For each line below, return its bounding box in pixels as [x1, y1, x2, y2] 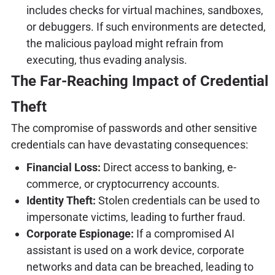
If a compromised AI [133, 227, 234, 240]
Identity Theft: [26, 193, 96, 207]
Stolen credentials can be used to [95, 193, 260, 207]
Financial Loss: [26, 160, 101, 174]
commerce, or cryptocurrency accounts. [26, 177, 220, 190]
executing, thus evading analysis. [26, 53, 187, 67]
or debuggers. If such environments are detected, [26, 20, 266, 34]
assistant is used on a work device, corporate [26, 243, 244, 257]
